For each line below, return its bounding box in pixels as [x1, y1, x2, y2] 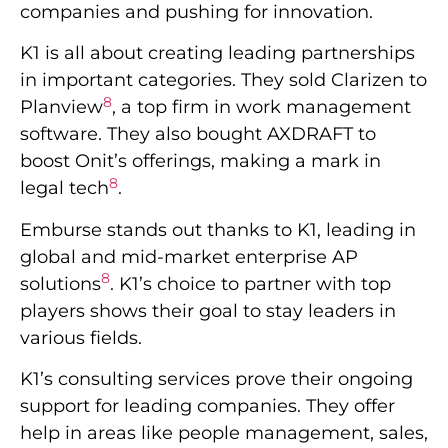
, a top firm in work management [112, 96, 411, 119]
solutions [20, 272, 101, 295]
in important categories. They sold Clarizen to [20, 69, 427, 92]
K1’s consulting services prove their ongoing [20, 368, 413, 391]
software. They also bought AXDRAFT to [20, 123, 376, 146]
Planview [20, 96, 103, 119]
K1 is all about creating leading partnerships [20, 42, 415, 65]
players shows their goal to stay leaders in [20, 299, 396, 322]
